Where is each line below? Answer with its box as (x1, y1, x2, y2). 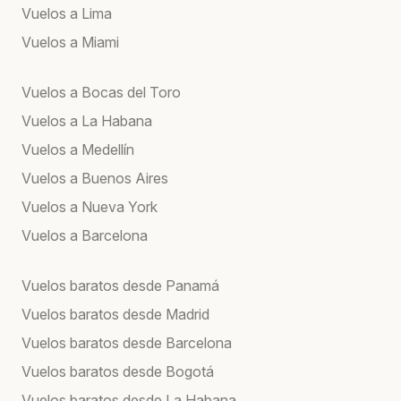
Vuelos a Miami (21, 32, 119, 51)
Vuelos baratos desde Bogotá (21, 362, 214, 380)
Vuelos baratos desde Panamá (21, 276, 219, 294)
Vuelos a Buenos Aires (21, 168, 168, 187)
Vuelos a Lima (21, 4, 112, 22)
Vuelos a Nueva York (21, 197, 158, 216)
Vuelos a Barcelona (21, 226, 148, 244)
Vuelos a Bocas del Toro (21, 82, 181, 101)
